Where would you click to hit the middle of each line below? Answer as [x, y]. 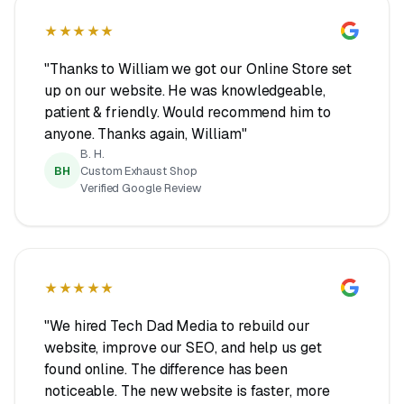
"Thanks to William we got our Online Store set [198, 69]
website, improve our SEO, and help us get [183, 347]
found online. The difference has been [166, 369]
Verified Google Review [141, 188]
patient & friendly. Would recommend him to [188, 112]
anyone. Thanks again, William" [146, 133]
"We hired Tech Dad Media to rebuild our [177, 326]
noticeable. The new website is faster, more [187, 390]
